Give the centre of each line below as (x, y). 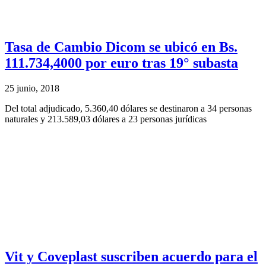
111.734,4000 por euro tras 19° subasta (121, 63)
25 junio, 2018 (32, 88)
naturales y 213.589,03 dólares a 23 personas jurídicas (106, 119)
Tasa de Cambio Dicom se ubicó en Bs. (121, 47)
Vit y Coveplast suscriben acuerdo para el (131, 256)
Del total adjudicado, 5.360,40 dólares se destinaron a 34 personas (128, 108)
